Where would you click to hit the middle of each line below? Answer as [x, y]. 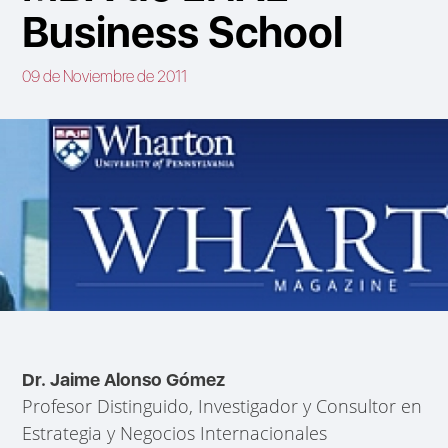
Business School [183, 31]
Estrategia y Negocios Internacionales [175, 432]
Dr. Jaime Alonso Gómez [124, 379]
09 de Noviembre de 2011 [105, 76]
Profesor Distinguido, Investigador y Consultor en [222, 405]
